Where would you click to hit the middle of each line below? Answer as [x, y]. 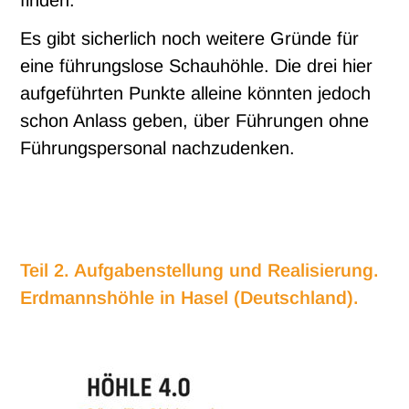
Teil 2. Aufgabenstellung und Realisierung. [200, 271]
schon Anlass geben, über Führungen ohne [195, 121]
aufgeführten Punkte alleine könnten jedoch [196, 94]
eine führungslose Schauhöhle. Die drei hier [197, 66]
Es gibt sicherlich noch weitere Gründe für [190, 39]
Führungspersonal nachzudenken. [158, 148]
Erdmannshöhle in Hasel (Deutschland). [190, 298]
